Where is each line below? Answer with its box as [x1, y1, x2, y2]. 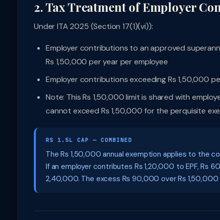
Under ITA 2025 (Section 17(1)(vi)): [34, 21, 153, 31]
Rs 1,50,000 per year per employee [46, 56, 168, 67]
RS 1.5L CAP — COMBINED [46, 137, 132, 143]
